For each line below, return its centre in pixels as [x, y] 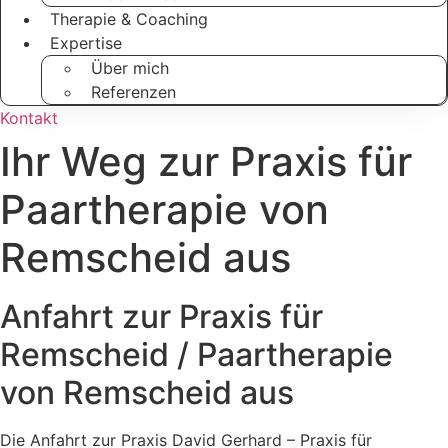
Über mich [130, 68]
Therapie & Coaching [129, 19]
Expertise [86, 43]
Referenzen [133, 92]
